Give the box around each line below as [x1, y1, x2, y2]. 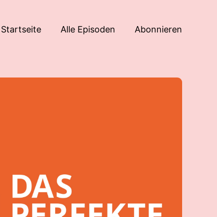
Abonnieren [135, 24, 182, 34]
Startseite [1, 24, 41, 34]
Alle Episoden [61, 24, 115, 34]
